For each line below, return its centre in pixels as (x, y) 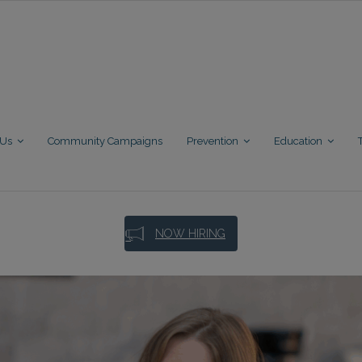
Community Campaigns (105, 141)
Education (298, 141)
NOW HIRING (190, 233)
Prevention (213, 141)
